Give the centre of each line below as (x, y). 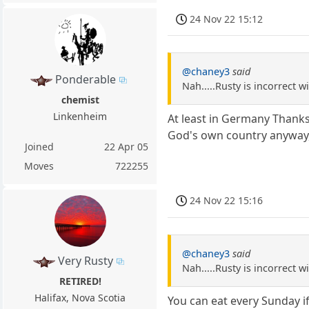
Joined (39, 147)
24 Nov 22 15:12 (227, 19)
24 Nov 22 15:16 (227, 200)
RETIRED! (80, 281)
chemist (80, 100)
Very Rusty (85, 261)
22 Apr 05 (127, 147)
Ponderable (85, 79)
